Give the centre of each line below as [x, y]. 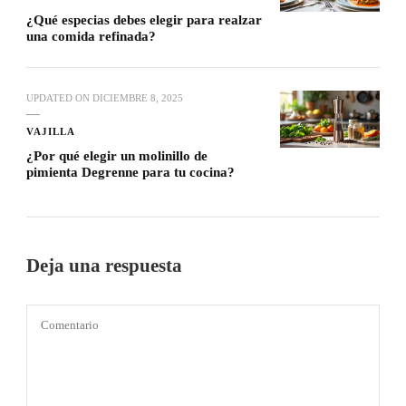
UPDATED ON [59, 98]
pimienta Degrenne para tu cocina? [130, 173]
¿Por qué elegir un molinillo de [117, 156]
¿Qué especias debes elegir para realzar [144, 20]
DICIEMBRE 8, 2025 [138, 98]
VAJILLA [51, 132]
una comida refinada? [91, 37]
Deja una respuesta [106, 266]
